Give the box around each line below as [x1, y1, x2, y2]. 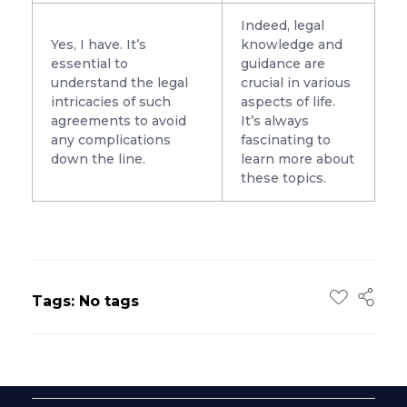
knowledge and [240, 36, 342, 54]
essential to [50, 55, 128, 73]
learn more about [240, 151, 354, 168]
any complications [50, 132, 171, 149]
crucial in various [240, 74, 351, 92]
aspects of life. [240, 94, 335, 111]
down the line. [50, 151, 145, 168]
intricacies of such [50, 94, 171, 111]
